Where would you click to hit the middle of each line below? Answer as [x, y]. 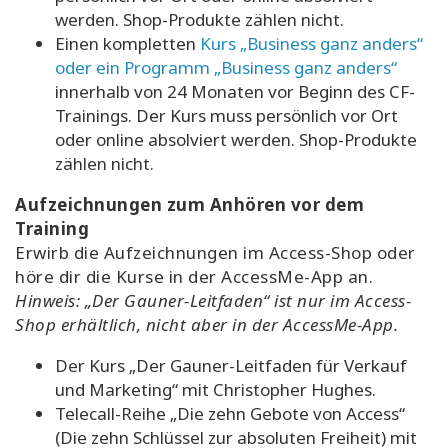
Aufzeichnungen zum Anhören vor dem [189, 205]
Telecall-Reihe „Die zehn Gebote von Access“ [230, 414]
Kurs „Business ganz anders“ [311, 44]
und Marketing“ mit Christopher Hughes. [215, 390]
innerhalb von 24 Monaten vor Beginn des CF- [235, 92]
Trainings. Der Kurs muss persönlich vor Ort [226, 116]
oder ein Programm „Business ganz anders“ [226, 68]
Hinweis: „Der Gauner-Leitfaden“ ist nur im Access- [213, 301]
